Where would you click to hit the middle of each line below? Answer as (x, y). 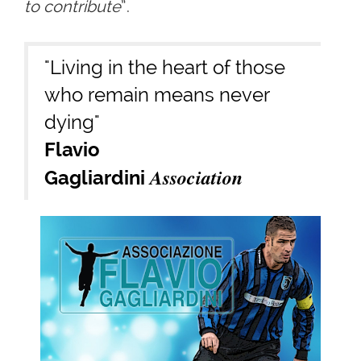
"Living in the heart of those (165, 67)
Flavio (72, 149)
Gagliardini (97, 177)
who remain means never (157, 94)
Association (196, 177)
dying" (72, 122)
